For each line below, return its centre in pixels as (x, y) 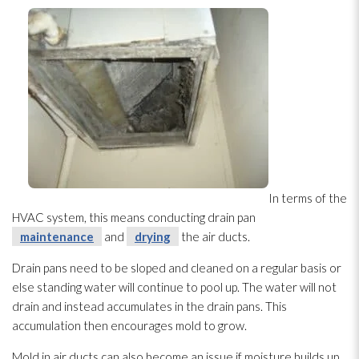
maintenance (57, 236)
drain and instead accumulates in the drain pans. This (149, 306)
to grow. (224, 325)
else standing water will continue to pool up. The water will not (174, 286)
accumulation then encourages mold (107, 325)
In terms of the (308, 198)
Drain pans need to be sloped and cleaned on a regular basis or (177, 267)
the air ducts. (214, 236)
